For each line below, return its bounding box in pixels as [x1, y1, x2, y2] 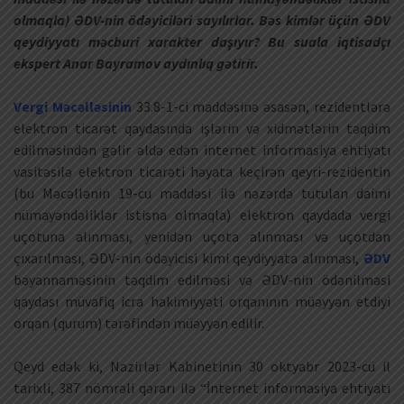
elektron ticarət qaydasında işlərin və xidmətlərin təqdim [14, 119, 390, 138]
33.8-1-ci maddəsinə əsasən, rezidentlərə [135, 97, 391, 116]
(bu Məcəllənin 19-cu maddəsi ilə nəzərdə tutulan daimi [14, 184, 390, 203]
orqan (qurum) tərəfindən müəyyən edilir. [14, 314, 264, 333]
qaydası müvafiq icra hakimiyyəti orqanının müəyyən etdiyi [14, 292, 390, 311]
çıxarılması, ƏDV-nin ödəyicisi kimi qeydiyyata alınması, [14, 249, 363, 268]
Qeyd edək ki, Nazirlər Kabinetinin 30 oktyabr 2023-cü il [14, 357, 390, 376]
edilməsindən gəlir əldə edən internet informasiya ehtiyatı [14, 141, 390, 160]
